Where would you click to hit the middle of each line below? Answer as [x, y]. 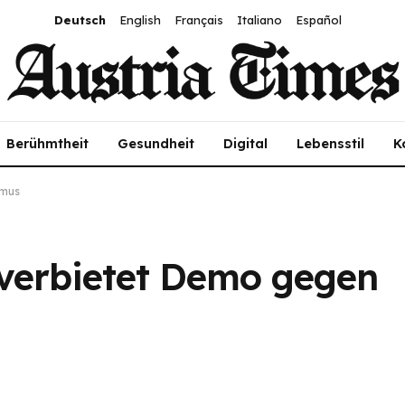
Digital [245, 143]
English [140, 20]
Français [198, 20]
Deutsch [80, 20]
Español [318, 20]
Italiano [259, 20]
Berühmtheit [47, 143]
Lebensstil [330, 143]
